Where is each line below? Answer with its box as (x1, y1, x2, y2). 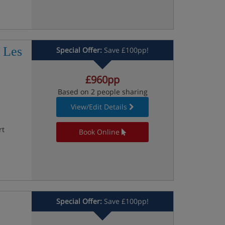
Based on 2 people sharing (57, 87, 148, 96)
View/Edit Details (71, 102, 128, 111)
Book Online (78, 127, 120, 137)
